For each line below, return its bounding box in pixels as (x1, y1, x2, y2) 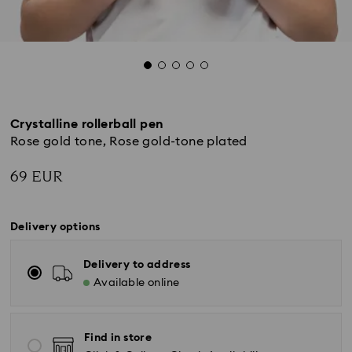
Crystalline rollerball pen (10, 118, 164, 130)
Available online (93, 277, 180, 288)
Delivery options (10, 222, 101, 233)
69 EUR (10, 166, 63, 188)
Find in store (84, 332, 152, 343)
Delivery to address (83, 259, 191, 270)
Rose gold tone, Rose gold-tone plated (10, 135, 247, 148)
